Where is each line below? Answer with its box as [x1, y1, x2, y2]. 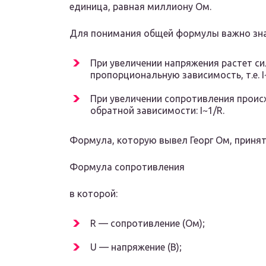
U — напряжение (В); [90, 242, 182, 253]
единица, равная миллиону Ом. [69, 1, 211, 12]
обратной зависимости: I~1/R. [90, 105, 224, 116]
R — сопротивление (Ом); [90, 218, 205, 229]
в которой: [69, 188, 118, 199]
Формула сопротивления [69, 161, 185, 173]
